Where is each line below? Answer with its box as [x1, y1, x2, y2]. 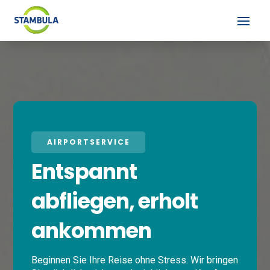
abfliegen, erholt [31, 186, 198, 216]
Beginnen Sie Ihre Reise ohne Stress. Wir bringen [31, 254, 239, 266]
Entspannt [31, 157, 137, 186]
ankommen [31, 216, 152, 245]
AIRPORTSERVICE [46, 137, 130, 147]
